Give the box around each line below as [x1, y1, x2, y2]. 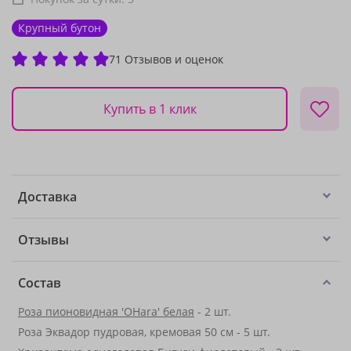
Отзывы [18, 231, 69, 248]
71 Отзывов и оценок [109, 51, 223, 67]
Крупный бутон [18, 20, 101, 35]
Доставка [18, 188, 77, 205]
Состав [18, 274, 61, 291]
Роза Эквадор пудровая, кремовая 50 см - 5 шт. [18, 324, 270, 339]
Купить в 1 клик [103, 100, 197, 118]
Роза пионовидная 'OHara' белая [18, 304, 194, 319]
